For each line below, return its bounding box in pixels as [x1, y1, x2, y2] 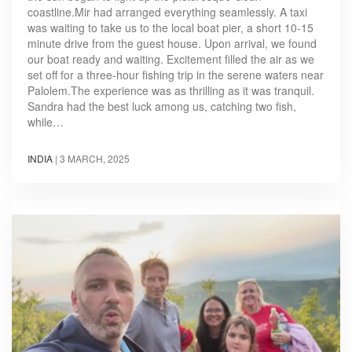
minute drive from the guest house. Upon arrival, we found [27, 35, 317, 51]
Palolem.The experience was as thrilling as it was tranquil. [27, 82, 314, 98]
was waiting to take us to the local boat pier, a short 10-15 [27, 19, 313, 35]
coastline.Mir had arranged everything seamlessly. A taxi [27, 3, 307, 20]
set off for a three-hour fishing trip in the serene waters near [27, 66, 324, 82]
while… [27, 113, 64, 130]
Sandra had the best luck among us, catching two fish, [27, 97, 296, 114]
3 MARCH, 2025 [60, 151, 130, 165]
